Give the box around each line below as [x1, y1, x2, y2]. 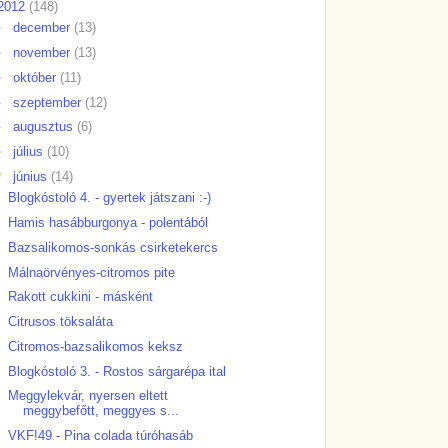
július [12, 144, 47, 160]
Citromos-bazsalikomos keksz [8, 338, 184, 354]
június [12, 168, 51, 184]
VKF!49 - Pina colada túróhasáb [8, 428, 194, 444]
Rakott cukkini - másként [8, 289, 154, 305]
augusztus [12, 119, 77, 135]
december [12, 20, 74, 36]
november [12, 45, 74, 61]
